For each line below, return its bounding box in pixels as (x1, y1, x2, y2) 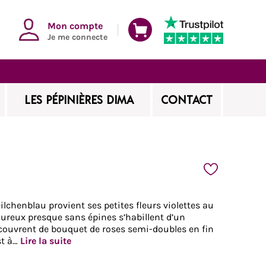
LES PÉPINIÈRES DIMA (24, 93, 134, 106)
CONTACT (161, 93, 213, 106)
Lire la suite (20, 235, 71, 246)
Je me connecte (47, 31, 107, 42)
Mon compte (47, 20, 103, 31)
